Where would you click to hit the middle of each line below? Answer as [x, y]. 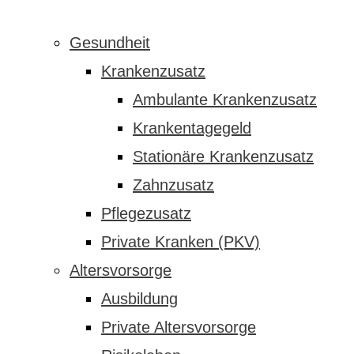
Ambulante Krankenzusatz [225, 100]
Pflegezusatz [146, 213]
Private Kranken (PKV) [181, 242]
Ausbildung [139, 299]
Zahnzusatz [173, 185]
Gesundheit [110, 43]
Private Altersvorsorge [179, 327]
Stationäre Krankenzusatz [223, 156]
